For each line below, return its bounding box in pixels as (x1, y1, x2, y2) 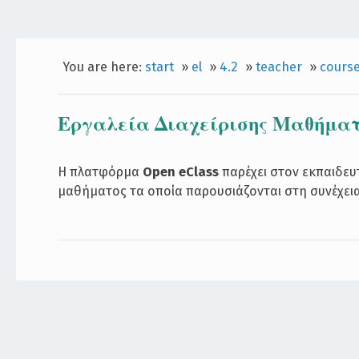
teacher (255, 58, 302, 75)
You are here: (62, 58, 145, 75)
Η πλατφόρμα (58, 163, 143, 179)
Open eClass (143, 163, 220, 179)
